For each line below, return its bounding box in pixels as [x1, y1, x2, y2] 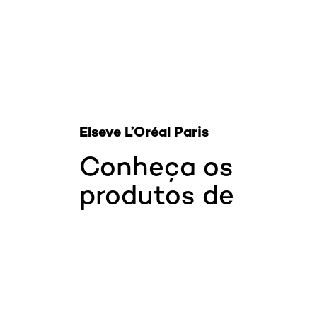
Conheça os [79, 149, 234, 182]
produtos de [79, 177, 234, 210]
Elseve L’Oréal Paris [79, 122, 209, 140]
